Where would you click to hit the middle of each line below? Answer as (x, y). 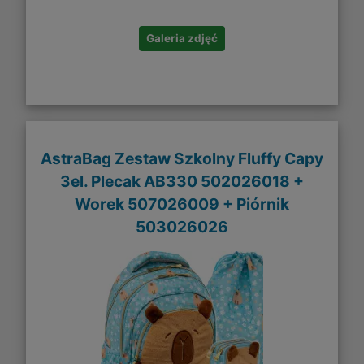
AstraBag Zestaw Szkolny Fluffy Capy (182, 158)
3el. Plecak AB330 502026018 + (182, 181)
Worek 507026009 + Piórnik (182, 204)
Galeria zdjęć (182, 39)
